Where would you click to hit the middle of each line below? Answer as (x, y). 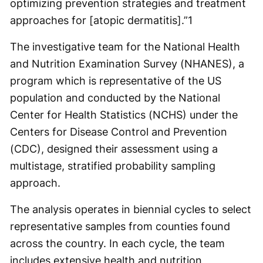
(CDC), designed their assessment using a (114, 149)
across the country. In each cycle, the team (117, 243)
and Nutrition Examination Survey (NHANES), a (127, 64)
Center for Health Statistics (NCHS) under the (124, 115)
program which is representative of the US (116, 81)
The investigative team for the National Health (125, 47)
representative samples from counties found (120, 226)
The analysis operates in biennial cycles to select (131, 209)
